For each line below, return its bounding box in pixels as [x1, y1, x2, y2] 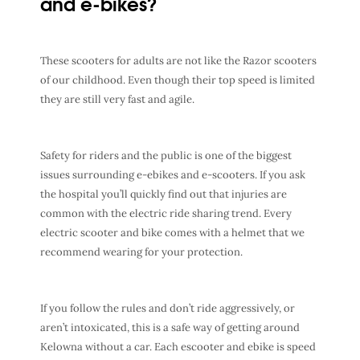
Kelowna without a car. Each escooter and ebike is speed [40, 340, 316, 354]
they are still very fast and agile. [40, 92, 194, 107]
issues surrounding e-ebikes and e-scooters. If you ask [40, 168, 305, 182]
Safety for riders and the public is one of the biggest [40, 149, 292, 163]
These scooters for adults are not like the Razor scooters [40, 54, 317, 68]
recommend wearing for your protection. [40, 245, 243, 260]
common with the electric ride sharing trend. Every [40, 207, 292, 221]
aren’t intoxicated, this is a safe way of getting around [40, 321, 300, 335]
